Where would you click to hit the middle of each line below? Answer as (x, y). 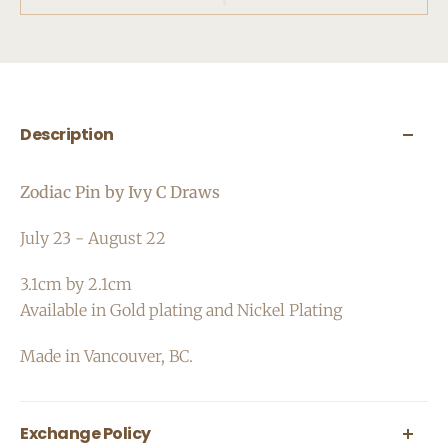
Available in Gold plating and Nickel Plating (181, 310)
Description (67, 134)
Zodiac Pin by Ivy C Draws (120, 192)
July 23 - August (81, 238)
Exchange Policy (85, 433)
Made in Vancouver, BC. (106, 356)
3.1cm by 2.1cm (76, 284)
